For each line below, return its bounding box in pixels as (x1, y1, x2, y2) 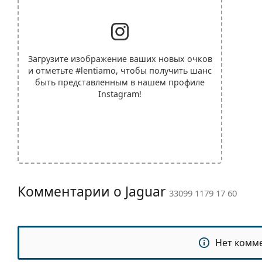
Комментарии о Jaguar (18, 182, 169, 201)
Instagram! (98, 88, 142, 99)
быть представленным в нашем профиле (35, 76, 205, 88)
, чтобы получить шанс (116, 64, 212, 76)
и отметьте (28, 64, 75, 76)
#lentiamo (75, 64, 116, 76)
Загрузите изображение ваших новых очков (27, 53, 212, 64)
